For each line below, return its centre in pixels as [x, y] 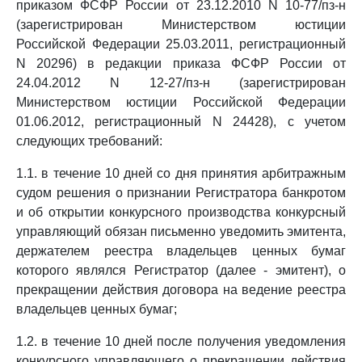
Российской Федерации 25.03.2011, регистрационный [181, 44]
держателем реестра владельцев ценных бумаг [181, 251]
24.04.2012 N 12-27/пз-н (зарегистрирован [181, 83]
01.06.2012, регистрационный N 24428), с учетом [181, 122]
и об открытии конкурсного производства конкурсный [181, 212]
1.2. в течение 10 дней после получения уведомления [181, 341]
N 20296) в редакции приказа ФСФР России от [181, 63]
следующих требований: [89, 141]
